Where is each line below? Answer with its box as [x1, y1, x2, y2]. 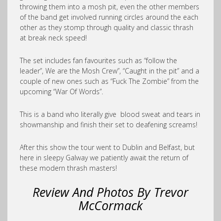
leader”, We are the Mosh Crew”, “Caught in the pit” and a [20, 66, 199, 75]
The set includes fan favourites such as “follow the [20, 56, 177, 65]
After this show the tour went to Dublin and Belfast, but [20, 143, 195, 152]
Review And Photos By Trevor [33, 184, 188, 200]
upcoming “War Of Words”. [20, 87, 103, 96]
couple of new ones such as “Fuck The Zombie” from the [20, 76, 199, 86]
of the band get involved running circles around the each [20, 12, 198, 22]
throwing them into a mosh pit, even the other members [20, 2, 199, 11]
